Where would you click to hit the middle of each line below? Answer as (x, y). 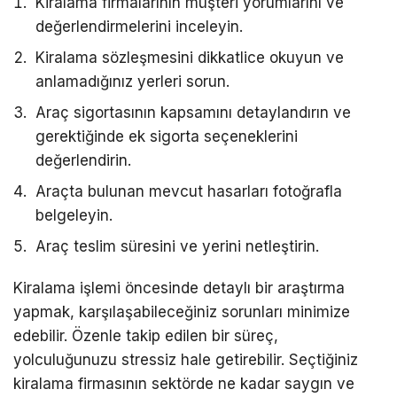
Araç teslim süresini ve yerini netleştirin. (177, 247)
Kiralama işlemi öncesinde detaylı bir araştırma (179, 288)
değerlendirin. (83, 161)
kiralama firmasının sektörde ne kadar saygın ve (184, 384)
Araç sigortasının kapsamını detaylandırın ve (193, 113)
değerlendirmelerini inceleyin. (139, 27)
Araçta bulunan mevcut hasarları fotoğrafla (189, 192)
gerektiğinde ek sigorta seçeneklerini (167, 137)
